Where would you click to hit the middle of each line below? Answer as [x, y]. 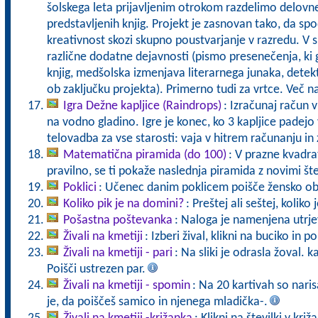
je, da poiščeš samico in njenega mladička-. [157, 302]
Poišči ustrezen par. [96, 269]
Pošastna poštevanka [117, 220]
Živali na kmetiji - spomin [126, 286]
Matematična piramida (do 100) [144, 155]
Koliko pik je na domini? [123, 204]
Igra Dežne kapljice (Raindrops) [142, 106]
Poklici [79, 188]
